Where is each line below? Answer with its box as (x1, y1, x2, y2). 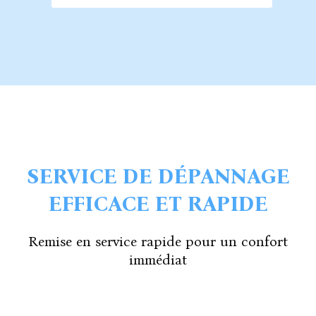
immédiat (129, 251, 187, 269)
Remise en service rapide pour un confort (28, 233, 288, 250)
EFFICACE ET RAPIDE (48, 191, 268, 217)
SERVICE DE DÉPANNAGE (26, 164, 290, 190)
